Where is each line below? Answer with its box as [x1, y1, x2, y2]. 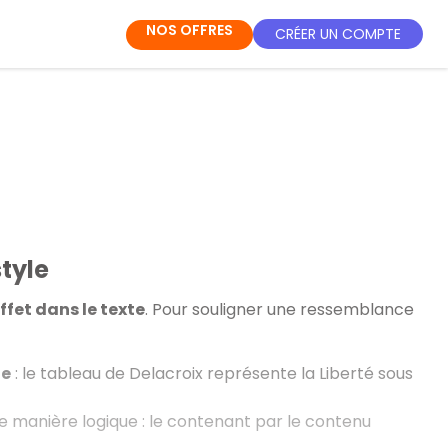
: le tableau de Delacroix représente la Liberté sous [10, 361, 413, 385]
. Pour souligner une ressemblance [144, 297, 414, 321]
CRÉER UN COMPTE [275, 23, 401, 44]
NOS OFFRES [146, 20, 233, 40]
